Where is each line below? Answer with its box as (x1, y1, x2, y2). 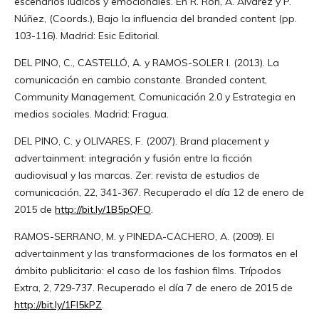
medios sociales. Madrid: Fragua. (14, 107, 169, 120)
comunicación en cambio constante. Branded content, (14, 73, 267, 86)
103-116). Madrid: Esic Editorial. (14, 28, 159, 42)
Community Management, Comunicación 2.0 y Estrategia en (14, 90, 296, 103)
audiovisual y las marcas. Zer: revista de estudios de (14, 168, 260, 182)
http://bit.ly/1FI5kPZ (14, 298, 102, 311)
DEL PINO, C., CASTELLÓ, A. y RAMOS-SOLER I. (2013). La (14, 56, 279, 69)
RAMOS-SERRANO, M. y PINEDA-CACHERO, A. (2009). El (14, 229, 274, 243)
